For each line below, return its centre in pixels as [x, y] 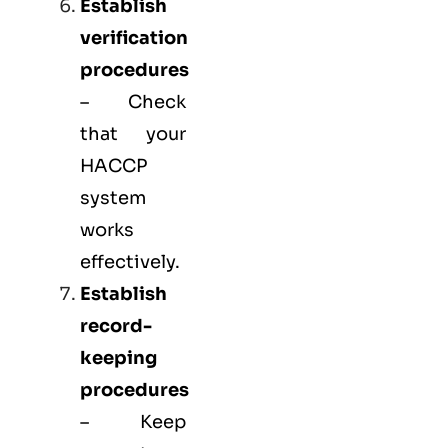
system [113, 197]
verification [134, 37]
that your [133, 133]
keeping [118, 357]
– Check [133, 101]
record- [116, 325]
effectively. [130, 261]
